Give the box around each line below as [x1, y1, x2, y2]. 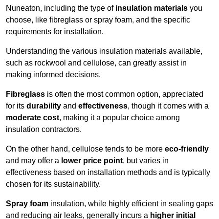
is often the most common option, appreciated [45, 90, 203, 99]
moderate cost [6, 113, 59, 122]
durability [26, 102, 61, 110]
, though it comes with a [128, 102, 209, 110]
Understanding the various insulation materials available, [6, 47, 202, 56]
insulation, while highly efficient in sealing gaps [48, 199, 213, 208]
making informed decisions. [6, 70, 101, 79]
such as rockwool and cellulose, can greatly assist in [6, 59, 187, 67]
